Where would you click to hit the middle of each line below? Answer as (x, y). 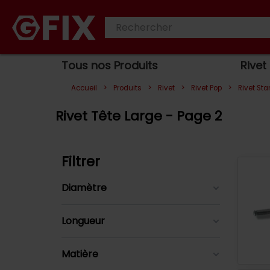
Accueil (84, 88)
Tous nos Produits (110, 65)
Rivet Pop (206, 88)
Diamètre (84, 188)
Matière (80, 254)
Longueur (83, 221)
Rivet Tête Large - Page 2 (139, 116)
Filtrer (81, 162)
